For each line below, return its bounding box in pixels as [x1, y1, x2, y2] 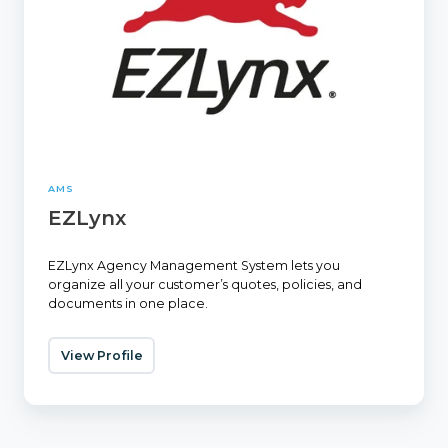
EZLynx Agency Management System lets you [48, 257, 340, 273]
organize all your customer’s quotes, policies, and [48, 276, 362, 292]
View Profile [60, 347, 143, 363]
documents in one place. [48, 295, 208, 311]
